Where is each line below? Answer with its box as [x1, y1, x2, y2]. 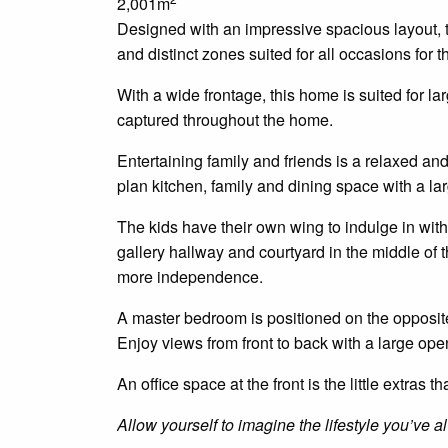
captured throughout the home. [117, 108, 333, 132]
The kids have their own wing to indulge [117, 215, 402, 239]
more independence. [117, 265, 263, 289]
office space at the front [137, 372, 308, 396]
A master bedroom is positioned [117, 306, 345, 330]
